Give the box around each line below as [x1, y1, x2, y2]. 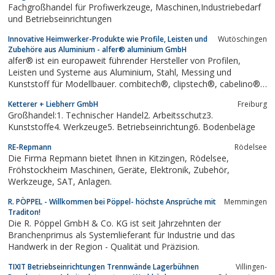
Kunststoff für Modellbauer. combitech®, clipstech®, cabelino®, [8, 77, 173, 90]
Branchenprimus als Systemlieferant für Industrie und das [8, 228, 235, 241]
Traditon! [8, 206, 41, 217]
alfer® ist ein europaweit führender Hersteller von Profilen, [8, 54, 241, 66]
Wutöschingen [218, 33, 267, 44]
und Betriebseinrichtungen [8, 12, 112, 25]
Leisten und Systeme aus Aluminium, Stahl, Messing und [8, 66, 157, 78]
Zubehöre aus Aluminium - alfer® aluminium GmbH [8, 44, 187, 55]
